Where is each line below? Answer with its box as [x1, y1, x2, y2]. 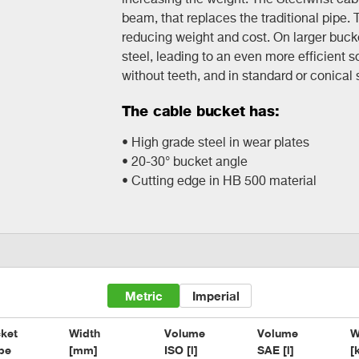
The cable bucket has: [121, 102, 280, 119]
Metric [124, 288, 163, 304]
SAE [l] [257, 343, 294, 357]
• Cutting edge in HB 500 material [121, 173, 317, 188]
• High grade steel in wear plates [121, 135, 309, 150]
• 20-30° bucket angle [121, 154, 248, 169]
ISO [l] [164, 343, 198, 357]
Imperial [192, 288, 240, 304]
